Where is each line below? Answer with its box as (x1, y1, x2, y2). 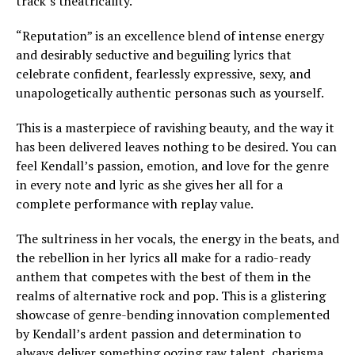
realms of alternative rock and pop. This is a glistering (16, 286, 326, 304)
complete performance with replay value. (16, 194, 254, 212)
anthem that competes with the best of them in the (16, 267, 311, 285)
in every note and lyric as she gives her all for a (16, 175, 283, 193)
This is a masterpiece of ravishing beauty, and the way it (16, 118, 334, 136)
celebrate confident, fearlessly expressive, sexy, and (16, 64, 311, 82)
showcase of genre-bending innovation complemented (16, 305, 330, 323)
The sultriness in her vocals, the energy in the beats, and (16, 229, 339, 247)
